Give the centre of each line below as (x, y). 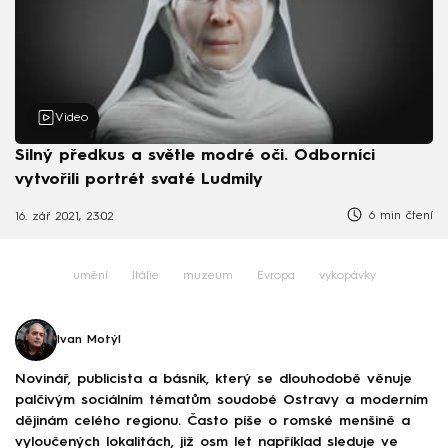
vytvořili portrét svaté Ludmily (139, 179)
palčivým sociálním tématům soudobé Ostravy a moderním (221, 399)
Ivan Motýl (89, 340)
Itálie (145, 276)
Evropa (275, 276)
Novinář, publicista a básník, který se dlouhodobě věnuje (213, 378)
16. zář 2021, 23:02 (64, 217)
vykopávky (347, 276)
